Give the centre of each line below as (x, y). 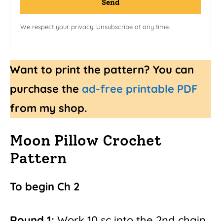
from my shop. (48, 108)
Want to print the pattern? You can (102, 69)
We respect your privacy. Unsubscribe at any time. (95, 26)
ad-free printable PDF (140, 89)
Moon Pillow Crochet (86, 141)
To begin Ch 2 (45, 187)
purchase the (44, 89)
